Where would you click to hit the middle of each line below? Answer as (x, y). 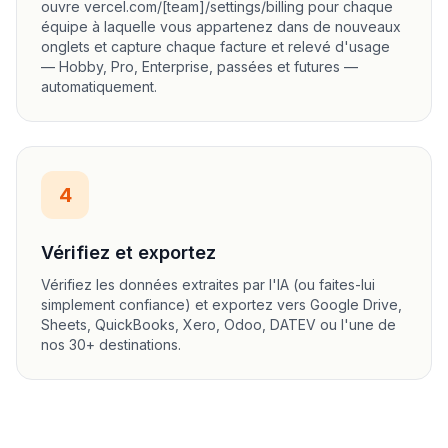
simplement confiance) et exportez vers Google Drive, (221, 304)
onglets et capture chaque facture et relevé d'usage (215, 46)
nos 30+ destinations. (111, 344)
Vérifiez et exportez (128, 252)
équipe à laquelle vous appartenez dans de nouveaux (221, 26)
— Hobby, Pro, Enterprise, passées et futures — (199, 66)
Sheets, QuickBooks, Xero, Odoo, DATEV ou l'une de (218, 324)
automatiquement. (99, 86)
